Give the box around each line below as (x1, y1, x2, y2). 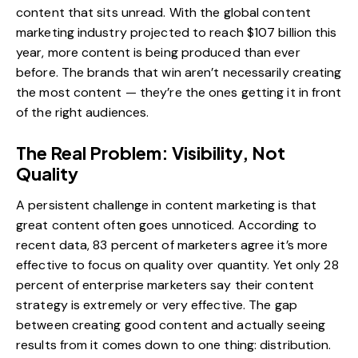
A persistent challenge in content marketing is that (16, 196, 317, 213)
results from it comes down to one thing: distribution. (16, 336, 332, 353)
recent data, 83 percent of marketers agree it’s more (16, 236, 328, 253)
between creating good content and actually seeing (16, 316, 325, 333)
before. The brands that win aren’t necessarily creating (16, 63, 342, 81)
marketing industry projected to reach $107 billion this (16, 23, 337, 41)
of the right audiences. (16, 103, 149, 121)
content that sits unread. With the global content (16, 3, 311, 21)
